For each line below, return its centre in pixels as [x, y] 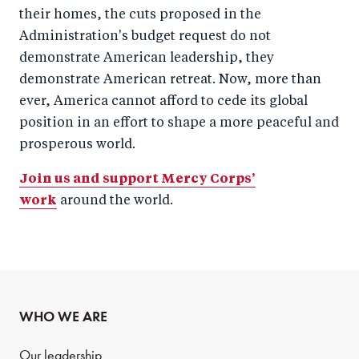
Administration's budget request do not [145, 37]
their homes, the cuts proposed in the [140, 15]
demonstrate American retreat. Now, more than [170, 80]
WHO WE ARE [63, 317]
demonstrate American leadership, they [147, 58]
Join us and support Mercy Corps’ [137, 179]
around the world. [115, 201]
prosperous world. [77, 145]
